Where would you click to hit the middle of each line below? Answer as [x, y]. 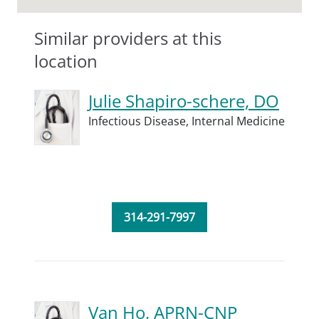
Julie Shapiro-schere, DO [184, 101]
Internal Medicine [238, 121]
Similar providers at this [128, 38]
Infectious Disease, [140, 121]
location [66, 61]
